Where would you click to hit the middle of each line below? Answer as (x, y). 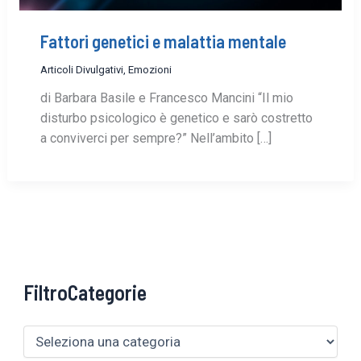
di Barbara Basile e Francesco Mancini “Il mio (166, 98)
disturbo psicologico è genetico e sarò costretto (176, 118)
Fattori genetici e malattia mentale (163, 41)
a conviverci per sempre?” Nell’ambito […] (156, 139)
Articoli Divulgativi (81, 70)
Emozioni (149, 70)
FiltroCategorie (85, 292)
